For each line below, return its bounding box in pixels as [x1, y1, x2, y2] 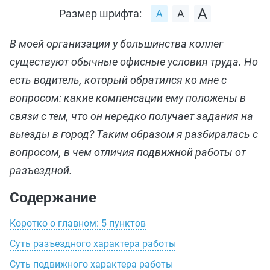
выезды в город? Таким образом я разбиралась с [10, 128, 258, 140]
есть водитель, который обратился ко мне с [10, 74, 227, 86]
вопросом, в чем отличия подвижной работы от [10, 146, 246, 159]
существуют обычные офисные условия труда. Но [10, 55, 258, 68]
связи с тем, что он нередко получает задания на [10, 110, 253, 122]
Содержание [10, 189, 96, 206]
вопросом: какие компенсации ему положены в [10, 92, 246, 104]
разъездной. [10, 164, 72, 177]
